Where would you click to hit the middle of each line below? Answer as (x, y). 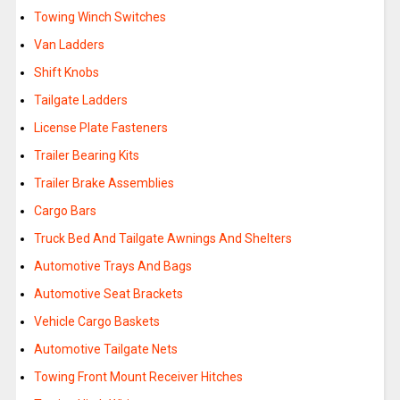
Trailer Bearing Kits (86, 156)
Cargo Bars (65, 211)
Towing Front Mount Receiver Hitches (138, 377)
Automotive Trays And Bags (112, 267)
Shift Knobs (66, 73)
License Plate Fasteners (100, 128)
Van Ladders (69, 45)
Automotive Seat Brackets (108, 294)
